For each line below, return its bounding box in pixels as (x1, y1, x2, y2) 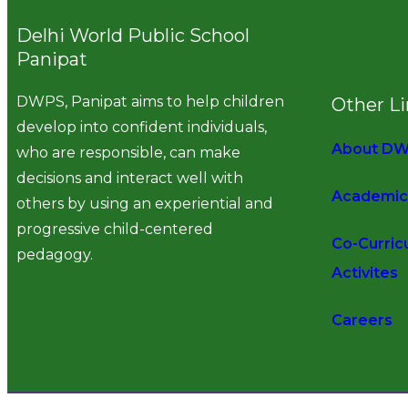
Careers (331, 311, 393, 329)
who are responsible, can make (16, 143, 240, 161)
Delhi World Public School (16, 24, 250, 46)
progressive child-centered (16, 219, 213, 238)
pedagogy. (16, 245, 93, 263)
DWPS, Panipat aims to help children (16, 92, 284, 110)
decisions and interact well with (16, 168, 243, 187)
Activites (331, 263, 399, 281)
